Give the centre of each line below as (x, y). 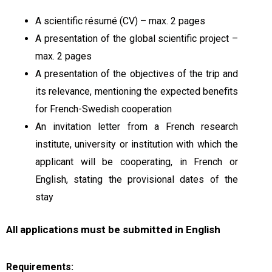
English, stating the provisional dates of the (137, 180)
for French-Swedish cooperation (104, 109)
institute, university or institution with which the (137, 144)
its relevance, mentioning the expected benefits (137, 92)
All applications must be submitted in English (113, 230)
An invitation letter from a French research (137, 127)
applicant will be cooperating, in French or (137, 162)
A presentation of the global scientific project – (137, 39)
